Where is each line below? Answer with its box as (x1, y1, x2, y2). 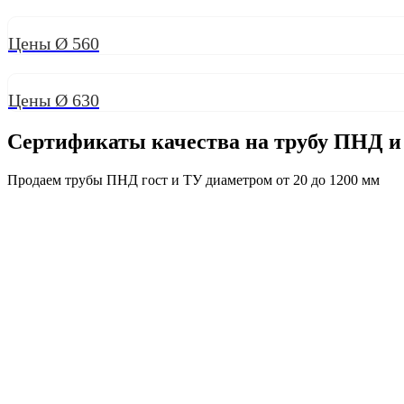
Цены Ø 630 (8, 89, 99, 110)
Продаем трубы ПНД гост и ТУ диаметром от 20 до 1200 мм (7, 171, 380, 188)
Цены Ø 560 (8, 32, 99, 53)
